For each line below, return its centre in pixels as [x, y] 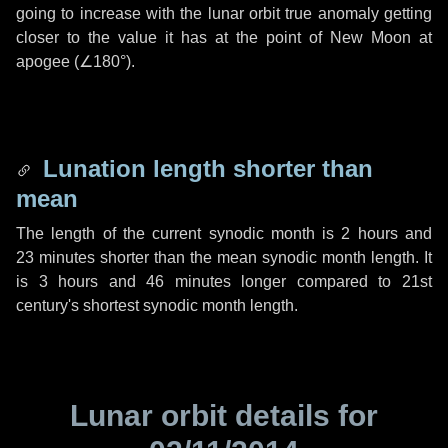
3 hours [68, 281]
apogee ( [47, 61]
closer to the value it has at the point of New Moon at [224, 37]
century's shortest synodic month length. [157, 305]
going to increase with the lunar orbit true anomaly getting [224, 13]
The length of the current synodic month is [179, 233]
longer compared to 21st [331, 281]
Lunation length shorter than [204, 168]
